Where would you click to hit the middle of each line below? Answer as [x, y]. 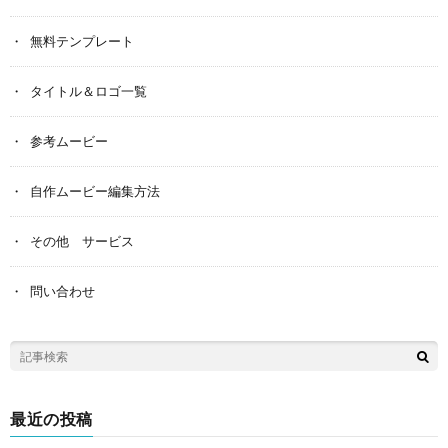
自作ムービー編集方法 [95, 191]
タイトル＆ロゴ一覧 [88, 91]
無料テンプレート [82, 41]
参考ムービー [69, 141]
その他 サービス [82, 241]
